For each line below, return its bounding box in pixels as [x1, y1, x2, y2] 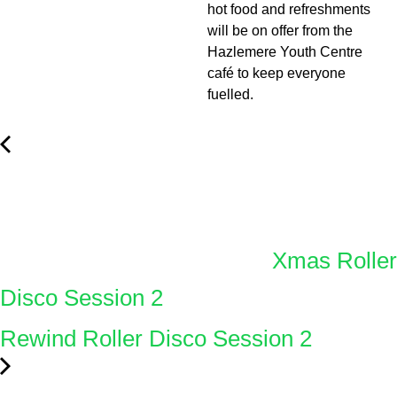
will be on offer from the [207, 22, 353, 38]
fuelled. [207, 86, 253, 102]
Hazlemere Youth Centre [207, 43, 362, 59]
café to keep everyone [207, 65, 346, 81]
